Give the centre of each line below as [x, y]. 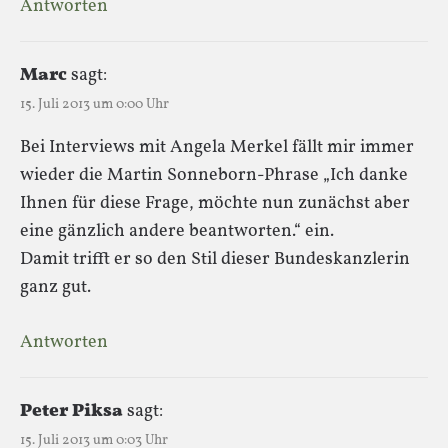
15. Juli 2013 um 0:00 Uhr [94, 104]
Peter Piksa [71, 411]
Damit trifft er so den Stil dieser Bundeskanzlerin [215, 259]
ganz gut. [55, 287]
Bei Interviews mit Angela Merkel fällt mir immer [217, 147]
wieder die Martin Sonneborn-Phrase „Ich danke [214, 175]
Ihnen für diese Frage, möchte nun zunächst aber [215, 203]
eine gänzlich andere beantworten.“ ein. [177, 231]
